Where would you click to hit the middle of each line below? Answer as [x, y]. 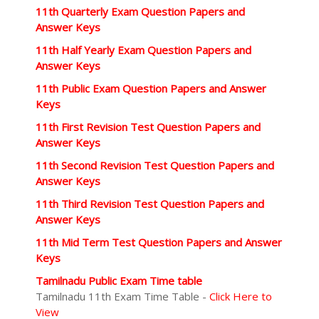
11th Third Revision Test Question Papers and [150, 204]
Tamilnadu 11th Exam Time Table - [122, 296]
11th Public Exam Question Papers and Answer [151, 88]
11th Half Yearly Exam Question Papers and [143, 50]
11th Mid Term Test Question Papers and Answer [159, 242]
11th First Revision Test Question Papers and [148, 127]
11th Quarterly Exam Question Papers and [140, 11]
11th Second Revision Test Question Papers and [155, 165]
